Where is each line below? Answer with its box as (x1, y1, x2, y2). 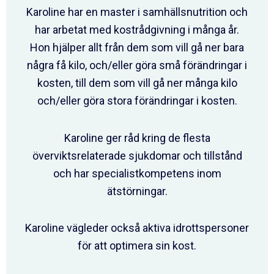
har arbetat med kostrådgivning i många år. (35, 23, 239, 37)
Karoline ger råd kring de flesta (64, 131, 210, 144)
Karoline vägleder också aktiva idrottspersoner (25, 221, 249, 235)
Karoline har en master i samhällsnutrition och (26, 6, 248, 19)
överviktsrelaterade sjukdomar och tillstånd (32, 149, 242, 162)
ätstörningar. (106, 184, 168, 198)
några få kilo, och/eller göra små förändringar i (27, 59, 247, 72)
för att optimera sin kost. (78, 239, 196, 253)
